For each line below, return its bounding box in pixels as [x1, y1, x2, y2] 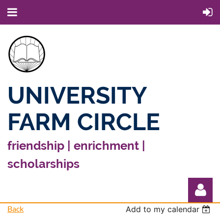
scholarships [7, 157, 80, 171]
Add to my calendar [126, 204, 200, 214]
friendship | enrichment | [7, 138, 145, 153]
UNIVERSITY [7, 82, 146, 109]
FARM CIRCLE [7, 108, 160, 136]
